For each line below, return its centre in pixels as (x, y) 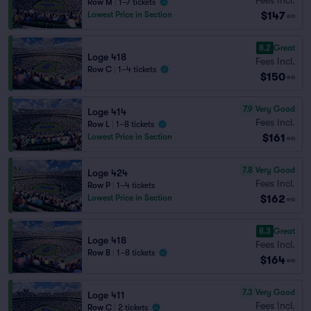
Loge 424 (108, 173)
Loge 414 (107, 112)
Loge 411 (106, 295)
